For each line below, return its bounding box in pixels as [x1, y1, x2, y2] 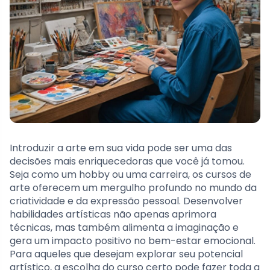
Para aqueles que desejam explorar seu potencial [10, 247, 243, 262]
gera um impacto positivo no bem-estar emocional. [10, 234, 256, 248]
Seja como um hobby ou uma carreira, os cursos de [10, 168, 251, 182]
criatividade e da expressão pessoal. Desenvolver [10, 194, 243, 209]
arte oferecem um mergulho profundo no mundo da [10, 181, 257, 195]
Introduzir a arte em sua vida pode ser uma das [10, 141, 232, 155]
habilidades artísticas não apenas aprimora [10, 207, 216, 222]
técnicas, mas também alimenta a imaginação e [10, 221, 239, 235]
